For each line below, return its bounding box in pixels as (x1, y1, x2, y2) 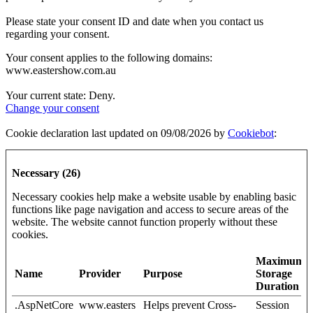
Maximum (256, 255, 305, 267)
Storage (256, 268, 292, 279)
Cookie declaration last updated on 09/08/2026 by (6, 127, 228, 139)
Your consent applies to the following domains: (6, 52, 212, 64)
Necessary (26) (12, 167, 80, 179)
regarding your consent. (6, 28, 110, 40)
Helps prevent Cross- (143, 299, 236, 311)
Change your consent (6, 102, 99, 114)
